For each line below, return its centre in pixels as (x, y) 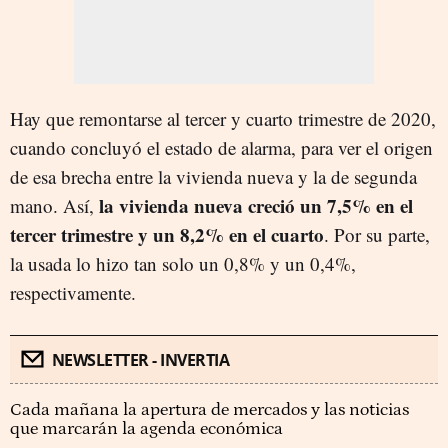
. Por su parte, (377, 234)
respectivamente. (73, 292)
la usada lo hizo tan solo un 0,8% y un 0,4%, (183, 263)
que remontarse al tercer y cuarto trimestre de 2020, (238, 118)
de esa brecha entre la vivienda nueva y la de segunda (213, 176)
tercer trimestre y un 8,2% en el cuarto (167, 234)
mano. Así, (54, 205)
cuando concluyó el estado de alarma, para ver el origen (221, 147)
